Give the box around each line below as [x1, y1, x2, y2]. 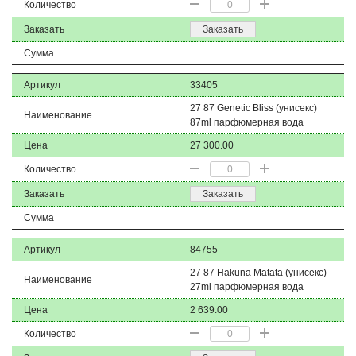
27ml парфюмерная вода [190, 281, 304, 292]
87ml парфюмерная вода [190, 117, 304, 128]
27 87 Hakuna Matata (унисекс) [190, 267, 327, 278]
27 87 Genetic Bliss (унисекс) [190, 103, 317, 114]
